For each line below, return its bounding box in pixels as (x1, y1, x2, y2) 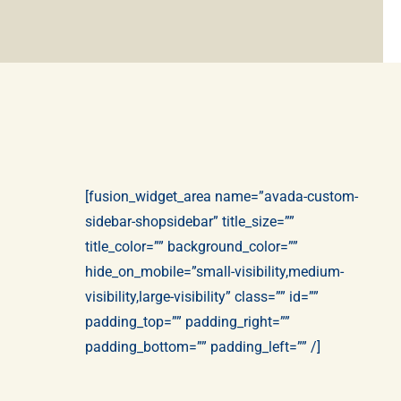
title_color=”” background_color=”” (85, 238, 299, 255)
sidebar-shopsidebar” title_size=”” (85, 213, 295, 230)
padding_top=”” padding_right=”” (85, 313, 291, 330)
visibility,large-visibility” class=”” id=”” (85, 288, 320, 305)
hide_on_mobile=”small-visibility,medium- (85, 263, 345, 280)
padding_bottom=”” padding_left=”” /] (85, 338, 321, 355)
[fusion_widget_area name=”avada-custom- (85, 188, 359, 205)
